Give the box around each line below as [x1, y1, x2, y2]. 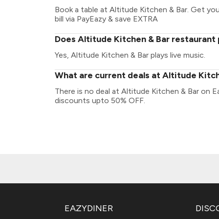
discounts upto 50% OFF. [55, 96, 145, 105]
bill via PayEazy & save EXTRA [55, 14, 158, 23]
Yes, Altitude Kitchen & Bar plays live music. [55, 50, 205, 60]
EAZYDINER [65, 203, 113, 214]
